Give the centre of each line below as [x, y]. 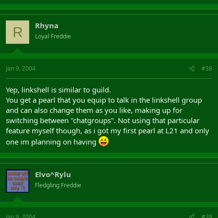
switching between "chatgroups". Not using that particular [103, 120]
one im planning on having [52, 141]
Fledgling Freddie [58, 185]
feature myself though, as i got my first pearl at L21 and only [108, 130]
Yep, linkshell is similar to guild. [58, 89]
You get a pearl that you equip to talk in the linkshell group [104, 100]
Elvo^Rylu [53, 174]
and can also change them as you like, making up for [94, 110]
